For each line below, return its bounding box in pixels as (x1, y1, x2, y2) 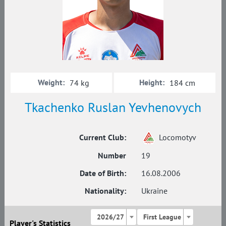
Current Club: (79, 132, 126, 142)
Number (98, 150, 126, 160)
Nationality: (85, 185, 126, 196)
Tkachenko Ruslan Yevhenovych (24, 98, 201, 116)
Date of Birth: (80, 167, 126, 178)
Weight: (38, 77, 65, 87)
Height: (139, 77, 164, 87)
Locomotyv (159, 132, 196, 142)
